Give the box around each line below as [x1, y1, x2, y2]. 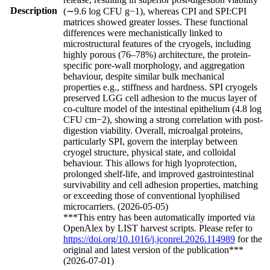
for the [235, 233, 262, 244]
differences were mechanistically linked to [63, 27, 222, 38]
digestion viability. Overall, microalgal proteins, [63, 125, 243, 136]
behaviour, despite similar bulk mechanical [63, 71, 224, 81]
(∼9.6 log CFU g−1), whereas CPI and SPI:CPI [63, 5, 246, 16]
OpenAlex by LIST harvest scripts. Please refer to [63, 222, 253, 233]
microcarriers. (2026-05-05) [63, 201, 168, 212]
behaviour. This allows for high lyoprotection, [63, 157, 237, 168]
